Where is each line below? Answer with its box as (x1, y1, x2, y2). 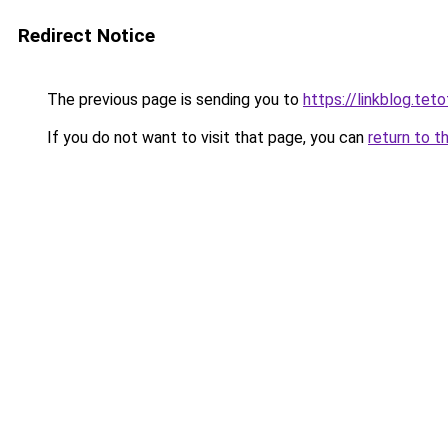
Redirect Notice (18, 24, 155, 47)
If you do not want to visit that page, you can (43, 128, 368, 147)
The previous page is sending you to (43, 90, 303, 109)
